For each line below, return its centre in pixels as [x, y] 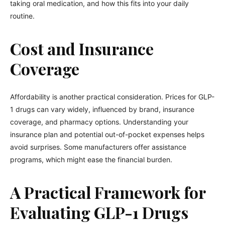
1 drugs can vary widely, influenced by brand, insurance [102, 109]
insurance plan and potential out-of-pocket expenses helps [107, 134]
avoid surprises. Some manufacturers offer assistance [98, 147]
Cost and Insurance [82, 48]
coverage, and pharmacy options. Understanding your [99, 122]
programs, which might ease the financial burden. [91, 159]
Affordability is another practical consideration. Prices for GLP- [112, 97]
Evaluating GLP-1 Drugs [99, 212]
